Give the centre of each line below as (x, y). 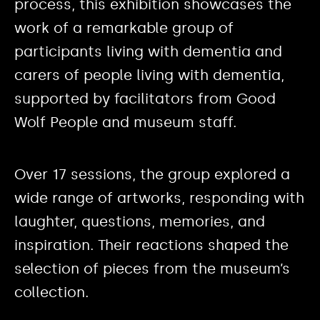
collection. (51, 292)
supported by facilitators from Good (145, 98)
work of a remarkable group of (124, 27)
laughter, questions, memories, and (140, 221)
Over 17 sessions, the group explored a (152, 174)
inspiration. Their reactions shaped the (151, 245)
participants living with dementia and (148, 51)
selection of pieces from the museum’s (152, 268)
